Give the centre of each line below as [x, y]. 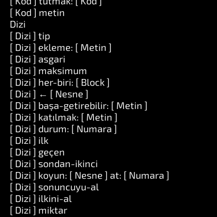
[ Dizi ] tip [30, 35]
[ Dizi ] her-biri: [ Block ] [60, 82]
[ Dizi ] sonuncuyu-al [54, 186]
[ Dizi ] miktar [39, 210]
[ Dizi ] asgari [38, 59]
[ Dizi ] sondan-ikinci [54, 163]
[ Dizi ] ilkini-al [41, 198]
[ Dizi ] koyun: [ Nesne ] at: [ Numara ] [90, 175]
